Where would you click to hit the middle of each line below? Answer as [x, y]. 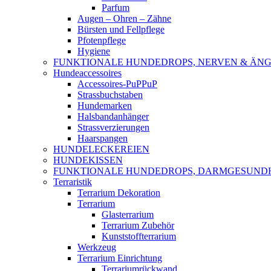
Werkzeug [97, 247]
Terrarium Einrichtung [120, 258]
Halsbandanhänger [113, 116]
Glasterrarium [128, 214]
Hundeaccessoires [87, 73]
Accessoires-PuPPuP [117, 84]
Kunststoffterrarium [139, 236]
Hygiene [94, 51]
